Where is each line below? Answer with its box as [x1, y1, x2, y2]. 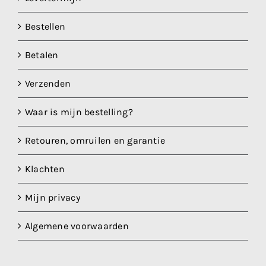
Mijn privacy [25, 191, 80, 203]
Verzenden [25, 77, 71, 89]
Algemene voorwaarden [25, 220, 129, 232]
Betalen [25, 49, 59, 61]
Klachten [25, 163, 65, 175]
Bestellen [25, 20, 66, 32]
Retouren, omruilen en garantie [25, 134, 166, 146]
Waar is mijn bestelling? [25, 106, 133, 118]
